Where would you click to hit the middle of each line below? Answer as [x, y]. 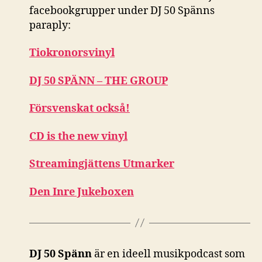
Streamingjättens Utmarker [102, 164]
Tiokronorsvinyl [72, 53]
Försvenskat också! [80, 109]
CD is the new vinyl [78, 136]
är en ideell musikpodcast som [168, 254]
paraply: [50, 25]
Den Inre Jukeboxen [82, 192]
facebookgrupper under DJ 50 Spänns [122, 11]
